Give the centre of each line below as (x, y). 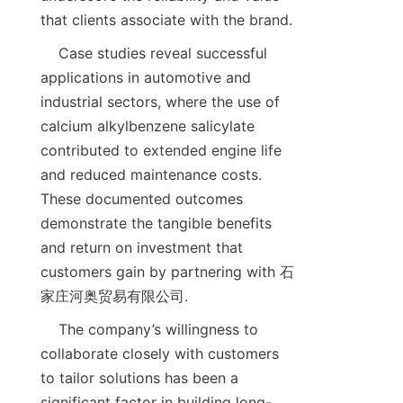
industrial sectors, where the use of (160, 102)
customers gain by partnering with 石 (167, 272)
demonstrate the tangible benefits (156, 224)
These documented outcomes (142, 199)
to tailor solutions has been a (139, 378)
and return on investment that (142, 248)
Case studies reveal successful (49, 54)
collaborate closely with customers (160, 354)
